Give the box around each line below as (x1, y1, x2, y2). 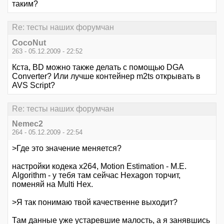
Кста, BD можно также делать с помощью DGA (12, 62, 183, 71)
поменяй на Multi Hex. (12, 180, 93, 188)
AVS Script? (12, 80, 55, 89)
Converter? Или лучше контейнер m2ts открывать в (12, 71, 200, 80)
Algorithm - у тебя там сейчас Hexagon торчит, (12, 171, 180, 179)
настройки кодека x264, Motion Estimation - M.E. (12, 162, 186, 170)
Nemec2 (12, 119, 43, 128)
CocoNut (12, 38, 46, 47)
